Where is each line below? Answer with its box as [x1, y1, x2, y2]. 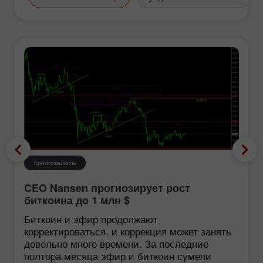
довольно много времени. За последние [24, 236, 208, 251]
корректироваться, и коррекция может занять [24, 224, 231, 239]
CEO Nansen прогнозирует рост [24, 180, 190, 196]
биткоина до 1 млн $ [24, 193, 130, 208]
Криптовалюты [34, 159, 76, 167]
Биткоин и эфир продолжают [24, 211, 158, 227]
